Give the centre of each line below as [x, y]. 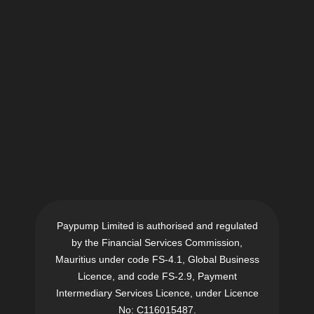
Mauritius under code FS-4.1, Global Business [157, 259]
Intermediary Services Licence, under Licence [157, 293]
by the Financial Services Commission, [157, 243]
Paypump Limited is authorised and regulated [157, 226]
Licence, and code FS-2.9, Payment [157, 276]
